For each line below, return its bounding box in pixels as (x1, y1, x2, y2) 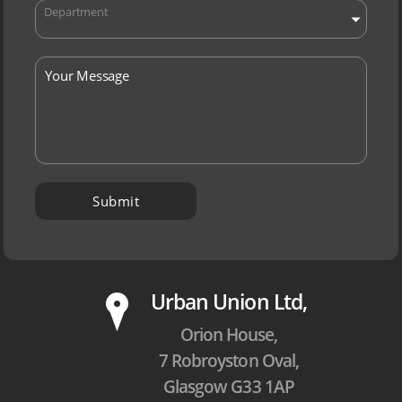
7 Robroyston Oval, (159, 349, 299, 372)
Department (44, 4, 109, 21)
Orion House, (179, 323, 278, 346)
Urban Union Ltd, (151, 288, 307, 317)
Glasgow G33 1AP (163, 375, 294, 398)
